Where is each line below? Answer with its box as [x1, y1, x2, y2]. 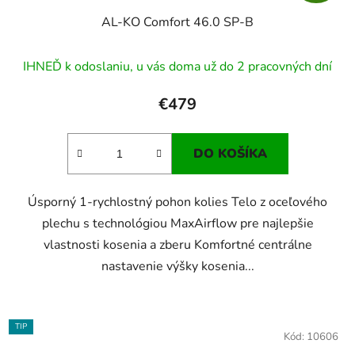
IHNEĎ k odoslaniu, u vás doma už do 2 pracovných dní [23, 58, 332, 76]
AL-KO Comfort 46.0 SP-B [101, 13, 254, 32]
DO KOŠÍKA [193, 145, 267, 163]
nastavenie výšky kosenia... [101, 258, 254, 276]
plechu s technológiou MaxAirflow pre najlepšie [41, 215, 314, 233]
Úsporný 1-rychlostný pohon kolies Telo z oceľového [28, 193, 327, 212]
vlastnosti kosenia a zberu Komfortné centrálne [43, 236, 312, 254]
